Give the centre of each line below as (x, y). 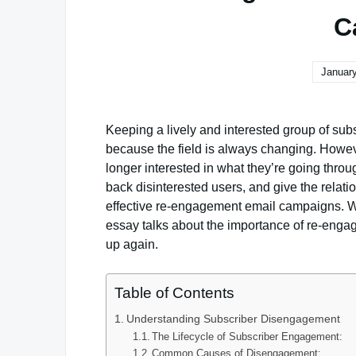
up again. (132, 244)
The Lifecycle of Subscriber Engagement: (248, 337)
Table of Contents (174, 293)
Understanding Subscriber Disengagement (233, 319)
